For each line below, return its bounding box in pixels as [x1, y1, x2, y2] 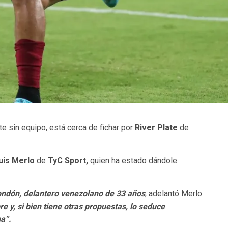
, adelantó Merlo [145, 189, 202, 199]
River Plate [135, 123, 180, 133]
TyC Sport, [48, 156, 90, 166]
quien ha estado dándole [90, 156, 177, 166]
